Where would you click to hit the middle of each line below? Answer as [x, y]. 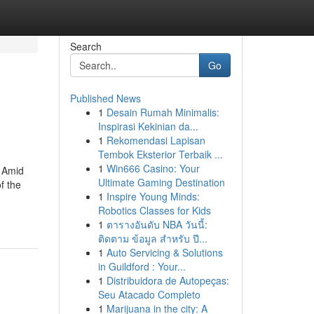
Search [86, 46]
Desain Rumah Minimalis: [163, 112]
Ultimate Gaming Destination [161, 182]
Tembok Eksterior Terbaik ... [160, 154]
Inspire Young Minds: [153, 196]
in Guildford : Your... [142, 266]
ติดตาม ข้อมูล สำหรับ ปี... [152, 238]
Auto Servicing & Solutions [164, 252]
